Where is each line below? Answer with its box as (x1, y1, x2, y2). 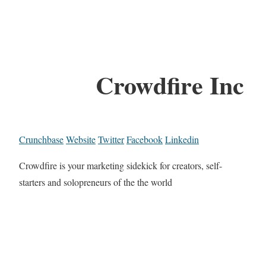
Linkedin (165, 133, 199, 146)
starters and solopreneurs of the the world (19, 176, 172, 189)
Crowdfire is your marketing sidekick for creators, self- (19, 159, 222, 172)
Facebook (126, 133, 163, 146)
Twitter (98, 133, 124, 146)
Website (66, 133, 96, 146)
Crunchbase (19, 133, 64, 146)
